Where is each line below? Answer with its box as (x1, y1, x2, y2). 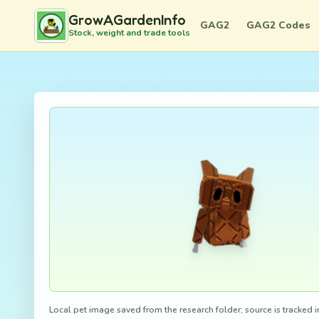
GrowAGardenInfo (68, 11, 186, 28)
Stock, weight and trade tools (68, 27, 190, 38)
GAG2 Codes (246, 19, 310, 32)
